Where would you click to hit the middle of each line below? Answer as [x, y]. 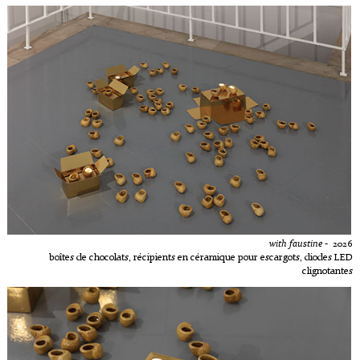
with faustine [295, 244]
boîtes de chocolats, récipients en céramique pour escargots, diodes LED [200, 258]
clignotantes [327, 271]
